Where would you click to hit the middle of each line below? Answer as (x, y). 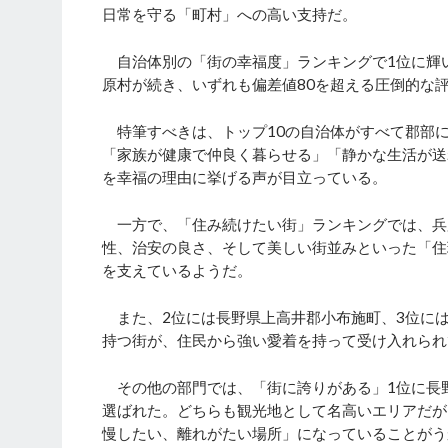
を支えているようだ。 (177, 270)
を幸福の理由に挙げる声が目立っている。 (244, 177)
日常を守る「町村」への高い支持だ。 (229, 14)
